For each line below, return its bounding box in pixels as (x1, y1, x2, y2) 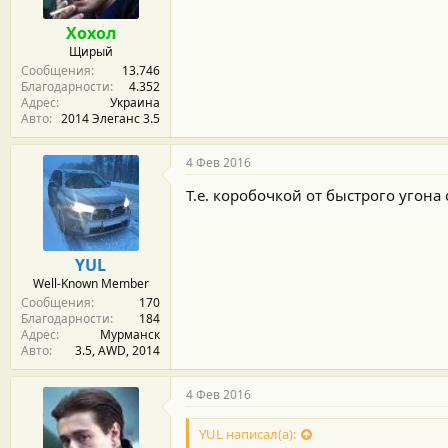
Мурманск (100, 325, 160, 343)
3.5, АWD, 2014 (75, 341, 160, 359)
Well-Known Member (32, 274, 149, 292)
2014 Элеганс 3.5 (61, 109, 160, 127)
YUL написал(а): (199, 424, 296, 443)
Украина (110, 93, 160, 111)
